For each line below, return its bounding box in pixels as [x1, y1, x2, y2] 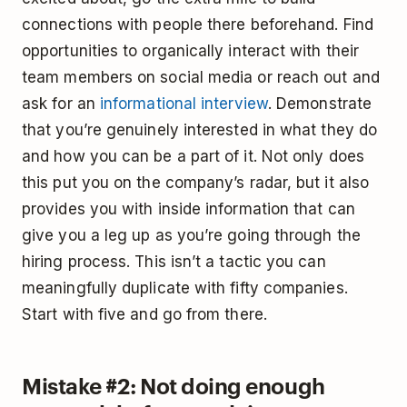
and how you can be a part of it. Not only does [22, 147, 364, 165]
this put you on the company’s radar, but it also [22, 174, 370, 192]
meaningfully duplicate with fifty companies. [22, 279, 348, 297]
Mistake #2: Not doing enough [22, 371, 325, 400]
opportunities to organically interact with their [22, 42, 360, 60]
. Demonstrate [267, 94, 372, 113]
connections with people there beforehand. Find [22, 15, 373, 34]
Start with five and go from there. [22, 305, 267, 323]
